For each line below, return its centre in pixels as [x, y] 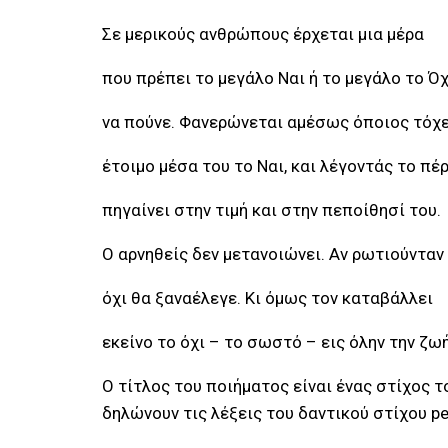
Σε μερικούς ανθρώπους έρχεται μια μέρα [263, 34]
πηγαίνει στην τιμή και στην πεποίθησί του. [271, 210]
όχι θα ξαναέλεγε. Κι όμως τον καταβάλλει [267, 298]
